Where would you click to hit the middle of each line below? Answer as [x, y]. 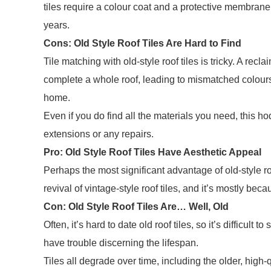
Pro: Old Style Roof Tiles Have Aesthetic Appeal [152, 152]
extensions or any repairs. [99, 134]
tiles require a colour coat [99, 7]
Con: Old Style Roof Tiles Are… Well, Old [136, 207]
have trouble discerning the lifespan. [121, 243]
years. [57, 25]
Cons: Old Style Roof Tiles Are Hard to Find [142, 43]
